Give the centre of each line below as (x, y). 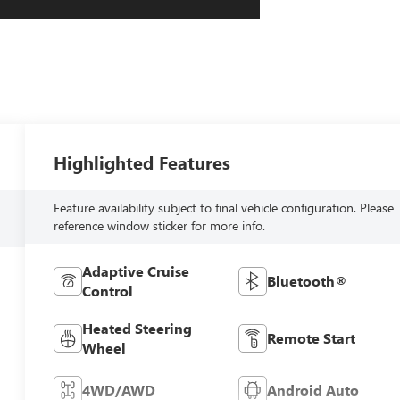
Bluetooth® (307, 280)
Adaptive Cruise (136, 271)
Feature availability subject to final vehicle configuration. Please (224, 207)
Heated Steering (137, 328)
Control (108, 290)
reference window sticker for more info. (160, 225)
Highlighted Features (142, 162)
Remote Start (311, 337)
